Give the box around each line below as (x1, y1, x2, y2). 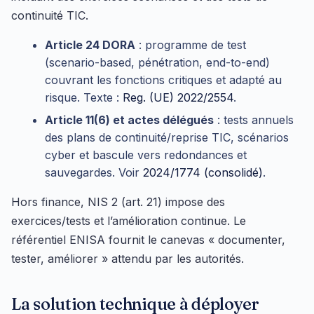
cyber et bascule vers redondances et (45, 147, 247, 162)
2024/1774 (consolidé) (143, 165, 263, 179)
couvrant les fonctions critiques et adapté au (45, 73, 282, 88)
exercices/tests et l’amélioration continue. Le (11, 213, 246, 228)
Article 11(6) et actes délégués (45, 112, 214, 127)
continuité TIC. (11, 8, 88, 23)
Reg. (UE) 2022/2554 (123, 90, 233, 105)
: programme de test (135, 38, 246, 53)
